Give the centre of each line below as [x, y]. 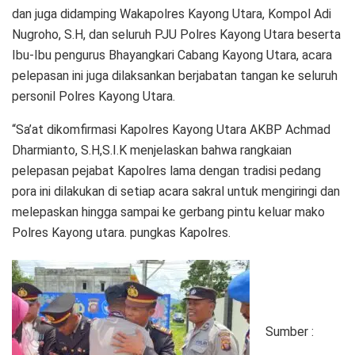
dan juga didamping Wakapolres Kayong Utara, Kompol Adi [172, 13]
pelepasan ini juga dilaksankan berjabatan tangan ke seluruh [175, 75]
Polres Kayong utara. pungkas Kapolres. [121, 232]
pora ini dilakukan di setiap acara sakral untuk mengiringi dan [176, 191]
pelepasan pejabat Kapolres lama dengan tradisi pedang [166, 170]
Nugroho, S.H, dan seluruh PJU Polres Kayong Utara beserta [176, 34]
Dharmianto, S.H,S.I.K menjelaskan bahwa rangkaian [152, 150]
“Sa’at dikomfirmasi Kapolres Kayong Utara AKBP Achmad [171, 129]
